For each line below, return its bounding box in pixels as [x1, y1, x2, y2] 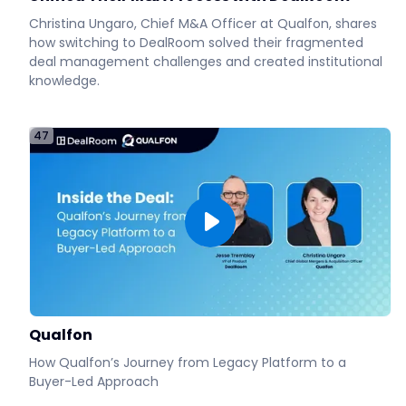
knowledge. [29, 71, 100, 90]
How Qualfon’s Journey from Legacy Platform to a [29, 353, 346, 372]
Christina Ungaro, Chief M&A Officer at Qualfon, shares [29, 14, 377, 33]
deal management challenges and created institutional [29, 52, 382, 71]
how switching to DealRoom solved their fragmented [29, 33, 363, 52]
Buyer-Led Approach [29, 372, 159, 391]
